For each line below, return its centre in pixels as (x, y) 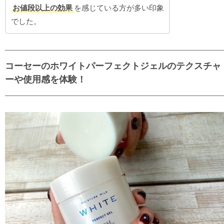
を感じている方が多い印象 (119, 7)
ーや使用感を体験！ (45, 79)
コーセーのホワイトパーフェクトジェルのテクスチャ (113, 66)
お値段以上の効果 (42, 7)
